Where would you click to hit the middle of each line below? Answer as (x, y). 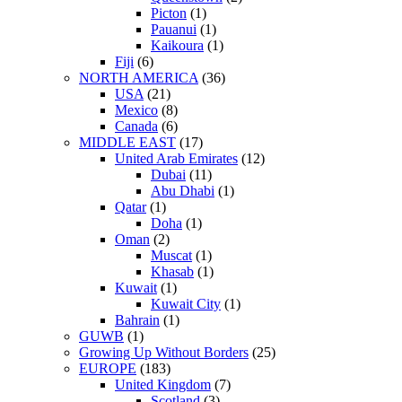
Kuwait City (186, 304)
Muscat (171, 256)
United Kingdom (163, 385)
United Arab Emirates (176, 159)
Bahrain (137, 320)
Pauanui (174, 30)
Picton (169, 13)
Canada (136, 127)
